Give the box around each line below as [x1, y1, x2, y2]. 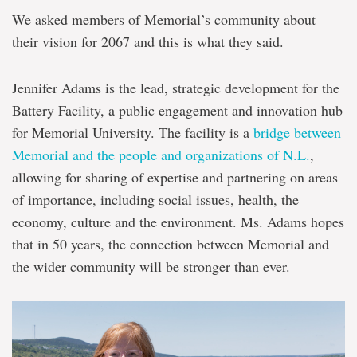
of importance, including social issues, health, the [12, 190, 299, 209]
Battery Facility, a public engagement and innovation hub [12, 100, 343, 120]
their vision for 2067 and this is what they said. [12, 32, 284, 51]
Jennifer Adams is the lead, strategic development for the [12, 78, 339, 97]
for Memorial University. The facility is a [12, 123, 253, 142]
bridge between [253, 123, 341, 142]
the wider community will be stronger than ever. [12, 257, 290, 276]
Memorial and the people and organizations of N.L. [12, 145, 310, 164]
